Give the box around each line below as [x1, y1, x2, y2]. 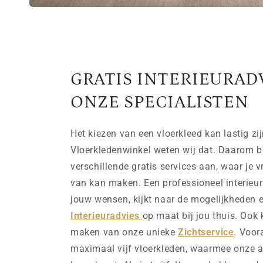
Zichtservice [178, 227, 234, 238]
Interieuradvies [70, 210, 143, 221]
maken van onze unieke [70, 227, 178, 238]
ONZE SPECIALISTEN [70, 92, 249, 112]
